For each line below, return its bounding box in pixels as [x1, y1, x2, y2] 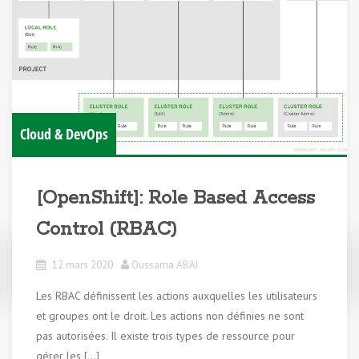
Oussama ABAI [131, 258, 198, 272]
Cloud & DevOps [20, 124, 108, 144]
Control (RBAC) [36, 218, 177, 242]
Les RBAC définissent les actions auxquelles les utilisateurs [36, 288, 317, 304]
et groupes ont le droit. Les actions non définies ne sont [36, 309, 304, 324]
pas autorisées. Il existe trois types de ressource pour [36, 329, 295, 344]
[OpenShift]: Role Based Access [36, 187, 315, 211]
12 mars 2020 [52, 258, 113, 272]
